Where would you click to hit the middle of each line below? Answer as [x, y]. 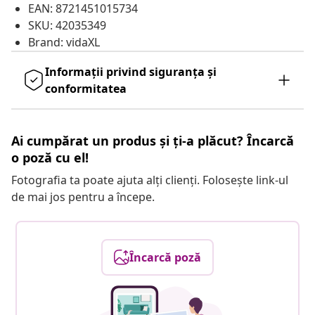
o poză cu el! [50, 158]
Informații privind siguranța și [131, 72]
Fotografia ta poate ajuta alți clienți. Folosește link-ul [150, 180]
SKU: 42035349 [67, 26]
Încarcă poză [165, 258]
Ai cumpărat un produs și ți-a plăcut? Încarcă [153, 141]
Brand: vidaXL [64, 43]
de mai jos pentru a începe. [83, 197]
